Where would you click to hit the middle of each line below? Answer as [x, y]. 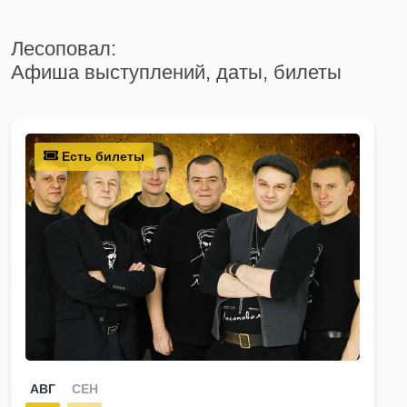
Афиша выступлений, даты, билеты [176, 72]
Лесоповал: [64, 48]
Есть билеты [101, 156]
